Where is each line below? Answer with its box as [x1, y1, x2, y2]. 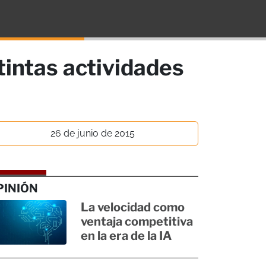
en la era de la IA [81, 228, 172, 243]
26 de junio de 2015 [50, 127, 135, 139]
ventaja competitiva [81, 214, 194, 229]
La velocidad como [81, 199, 185, 214]
